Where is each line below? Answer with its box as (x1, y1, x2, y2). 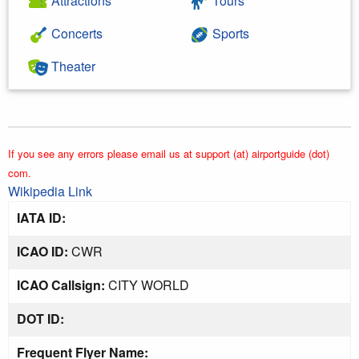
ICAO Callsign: (17, 275, 105, 294)
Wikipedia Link (8, 181, 92, 200)
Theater (48, 56, 95, 75)
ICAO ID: (17, 241, 68, 260)
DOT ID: (17, 309, 64, 328)
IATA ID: (17, 208, 66, 227)
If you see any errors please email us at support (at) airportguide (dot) (8, 145, 329, 161)
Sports (209, 23, 249, 42)
